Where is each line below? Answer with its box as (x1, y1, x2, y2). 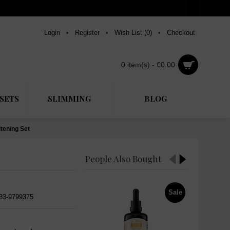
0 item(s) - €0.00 (121, 61, 175, 69)
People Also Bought (85, 153, 161, 164)
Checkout (167, 29, 195, 36)
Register (75, 29, 100, 36)
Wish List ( (114, 29, 146, 36)
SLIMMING (48, 93, 91, 104)
